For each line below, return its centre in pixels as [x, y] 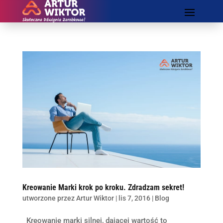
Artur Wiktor [95, 198]
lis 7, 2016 [134, 198]
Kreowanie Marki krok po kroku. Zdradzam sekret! [103, 188]
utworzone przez [49, 198]
